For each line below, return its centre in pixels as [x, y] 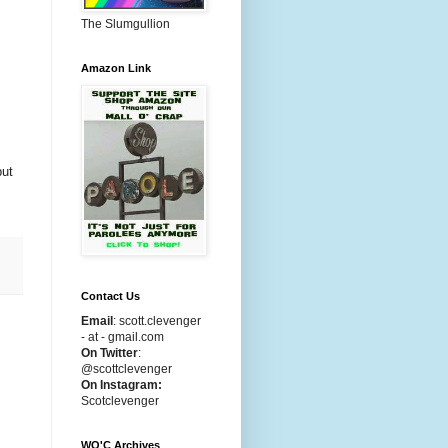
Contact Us [110, 296]
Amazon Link [116, 68]
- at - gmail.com [122, 337]
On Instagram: [121, 385]
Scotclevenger [120, 401]
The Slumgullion [125, 24]
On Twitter [109, 353]
